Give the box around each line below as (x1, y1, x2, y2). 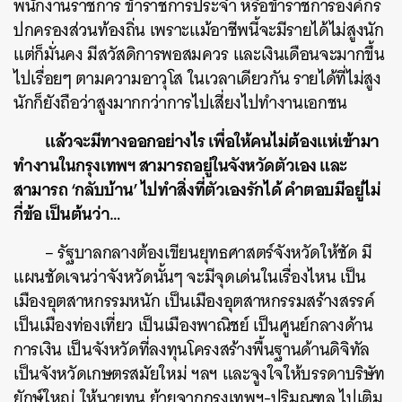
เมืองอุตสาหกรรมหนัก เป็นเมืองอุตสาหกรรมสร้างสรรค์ (13, 286, 375, 316)
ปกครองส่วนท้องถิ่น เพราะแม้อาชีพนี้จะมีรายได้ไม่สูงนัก (13, 15, 384, 45)
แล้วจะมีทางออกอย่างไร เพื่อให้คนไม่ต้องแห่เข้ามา (45, 126, 380, 156)
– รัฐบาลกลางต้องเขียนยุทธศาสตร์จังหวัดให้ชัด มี (45, 238, 373, 267)
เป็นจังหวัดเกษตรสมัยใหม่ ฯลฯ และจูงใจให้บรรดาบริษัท (13, 359, 385, 389)
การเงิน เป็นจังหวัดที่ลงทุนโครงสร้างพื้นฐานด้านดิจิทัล (13, 335, 370, 364)
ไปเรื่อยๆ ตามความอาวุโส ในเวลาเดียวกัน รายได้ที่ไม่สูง (13, 64, 381, 93)
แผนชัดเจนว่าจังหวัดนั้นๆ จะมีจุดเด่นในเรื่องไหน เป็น (13, 262, 366, 292)
